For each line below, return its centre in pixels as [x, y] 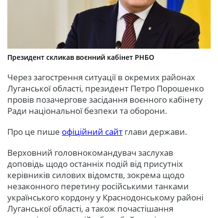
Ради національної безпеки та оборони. [87, 111]
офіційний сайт [92, 132]
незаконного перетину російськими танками [98, 186]
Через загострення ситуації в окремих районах [101, 77]
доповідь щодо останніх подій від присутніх [95, 164]
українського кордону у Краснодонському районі [105, 198]
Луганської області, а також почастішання [90, 209]
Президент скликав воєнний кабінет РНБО [81, 57]
